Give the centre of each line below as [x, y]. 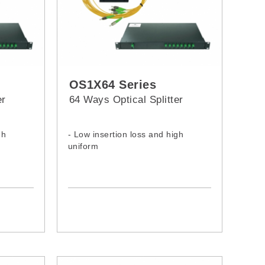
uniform [83, 146]
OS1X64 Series [113, 85]
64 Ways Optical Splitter [126, 100]
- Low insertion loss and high [126, 135]
